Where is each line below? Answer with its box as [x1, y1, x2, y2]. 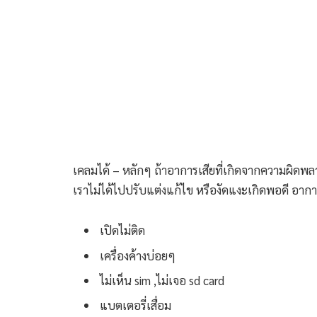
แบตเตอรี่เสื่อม [100, 297, 171, 313]
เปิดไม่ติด [100, 222, 145, 238]
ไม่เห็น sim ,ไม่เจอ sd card [100, 272, 224, 289]
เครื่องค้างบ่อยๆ [100, 247, 175, 263]
